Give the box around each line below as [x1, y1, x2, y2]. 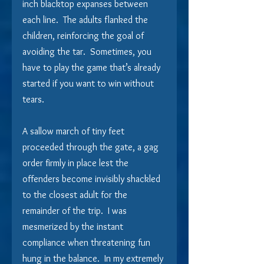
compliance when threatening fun [22, 236, 153, 248]
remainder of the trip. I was [22, 204, 129, 216]
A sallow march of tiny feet [22, 125, 127, 137]
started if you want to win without [22, 77, 156, 89]
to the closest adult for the [22, 189, 130, 200]
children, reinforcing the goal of [22, 29, 146, 41]
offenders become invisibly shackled [22, 173, 163, 184]
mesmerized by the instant [22, 220, 126, 232]
